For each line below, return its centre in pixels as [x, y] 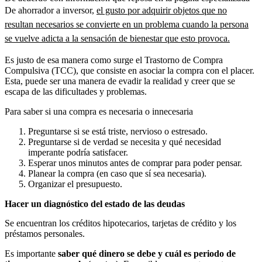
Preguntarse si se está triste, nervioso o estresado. [118, 131]
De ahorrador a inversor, [51, 10]
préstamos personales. [45, 233]
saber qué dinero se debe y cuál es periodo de [147, 253]
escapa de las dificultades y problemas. [76, 91]
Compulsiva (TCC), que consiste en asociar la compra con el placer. [130, 70]
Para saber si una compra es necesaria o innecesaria [99, 111]
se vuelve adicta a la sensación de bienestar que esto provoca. [117, 38]
